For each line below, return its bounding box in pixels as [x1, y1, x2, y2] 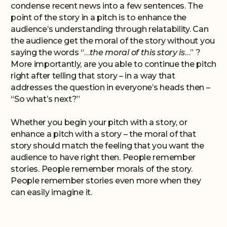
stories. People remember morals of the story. [11, 164, 193, 174]
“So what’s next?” [11, 94, 81, 104]
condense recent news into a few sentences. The [11, 1, 203, 11]
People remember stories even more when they [11, 176, 201, 185]
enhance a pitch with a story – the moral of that [11, 129, 196, 139]
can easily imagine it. [11, 187, 96, 197]
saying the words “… [11, 48, 90, 57]
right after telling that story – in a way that [11, 71, 175, 81]
